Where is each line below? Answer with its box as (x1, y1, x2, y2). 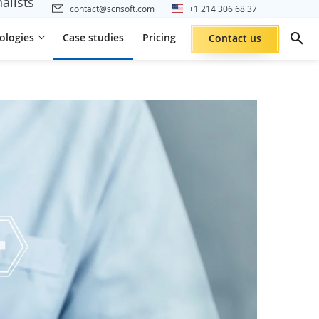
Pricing (142, 30, 176, 44)
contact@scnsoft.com (70, 3, 155, 14)
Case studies (63, 30, 124, 44)
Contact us (209, 31, 261, 45)
